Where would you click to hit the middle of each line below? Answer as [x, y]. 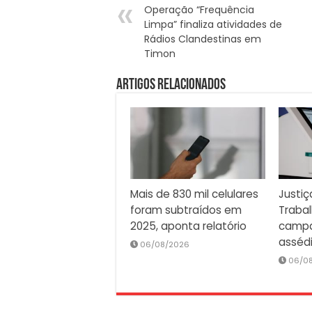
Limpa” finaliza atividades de [213, 24]
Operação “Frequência [199, 9]
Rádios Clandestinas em [203, 39]
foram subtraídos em [186, 210]
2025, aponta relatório [188, 226]
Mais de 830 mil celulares [194, 194]
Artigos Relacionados [171, 85]
